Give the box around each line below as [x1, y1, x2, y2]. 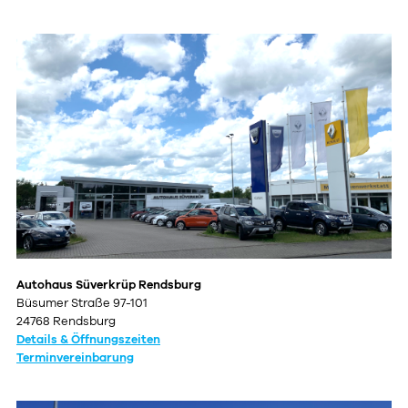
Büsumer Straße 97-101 [16, 298, 148, 311]
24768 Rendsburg [16, 316, 116, 329]
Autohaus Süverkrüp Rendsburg [16, 280, 201, 292]
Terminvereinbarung [16, 352, 134, 365]
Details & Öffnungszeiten [16, 334, 160, 347]
